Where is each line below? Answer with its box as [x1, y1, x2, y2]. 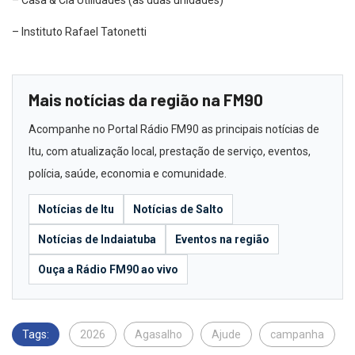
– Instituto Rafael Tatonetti [12, 25, 147, 39]
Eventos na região [175, 233, 269, 246]
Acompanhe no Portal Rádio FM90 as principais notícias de [29, 123, 319, 136]
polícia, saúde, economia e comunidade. [29, 167, 227, 181]
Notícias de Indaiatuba [38, 233, 156, 246]
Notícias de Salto [133, 203, 223, 216]
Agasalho [135, 328, 182, 342]
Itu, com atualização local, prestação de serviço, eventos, [29, 145, 311, 158]
